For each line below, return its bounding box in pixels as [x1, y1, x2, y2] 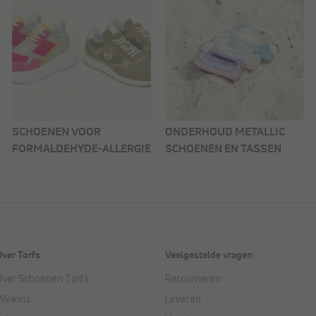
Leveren [165, 294, 201, 305]
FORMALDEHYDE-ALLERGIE [12, 143, 151, 155]
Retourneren [165, 274, 221, 284]
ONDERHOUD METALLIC [165, 126, 285, 138]
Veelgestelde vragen [165, 250, 253, 261]
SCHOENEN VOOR [12, 126, 101, 138]
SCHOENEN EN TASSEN [165, 143, 281, 155]
